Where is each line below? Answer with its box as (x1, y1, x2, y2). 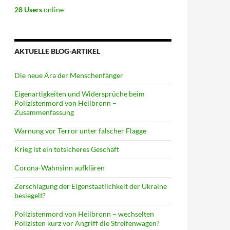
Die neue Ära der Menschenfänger (14, 71, 123, 80)
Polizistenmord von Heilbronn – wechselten (14, 209, 154, 218)
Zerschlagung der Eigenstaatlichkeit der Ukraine (14, 182, 167, 190)
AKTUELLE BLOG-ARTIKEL (14, 47, 100, 55)
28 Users (14, 5, 42, 14)
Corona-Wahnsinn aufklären (14, 163, 105, 172)
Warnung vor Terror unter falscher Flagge (14, 126, 146, 135)
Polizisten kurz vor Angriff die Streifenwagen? (14, 219, 160, 227)
